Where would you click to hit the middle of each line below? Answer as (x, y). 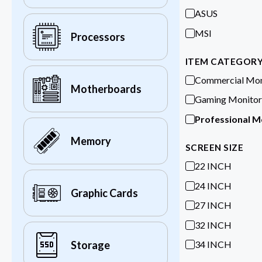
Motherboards (106, 89)
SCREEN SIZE (214, 148)
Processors (98, 37)
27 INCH (213, 205)
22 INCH (213, 166)
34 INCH (213, 244)
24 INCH (213, 185)
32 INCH (213, 225)
